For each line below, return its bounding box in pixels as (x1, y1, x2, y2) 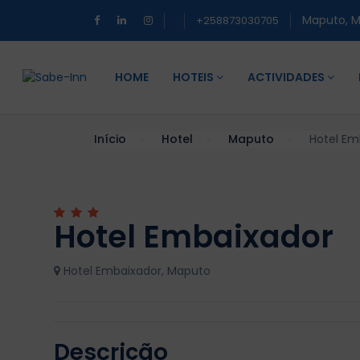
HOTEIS (173, 69, 216, 85)
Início (94, 131, 126, 147)
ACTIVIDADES (247, 69, 327, 85)
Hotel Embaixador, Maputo (60, 263, 211, 279)
